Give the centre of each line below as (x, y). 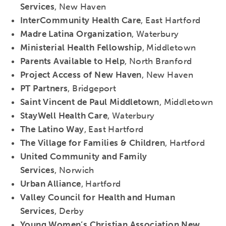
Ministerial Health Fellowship (81, 48)
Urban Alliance (51, 184)
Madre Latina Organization (76, 34)
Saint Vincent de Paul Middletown (90, 102)
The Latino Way (52, 129)
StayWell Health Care (64, 116)
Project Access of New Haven (81, 75)
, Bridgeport (92, 89)
